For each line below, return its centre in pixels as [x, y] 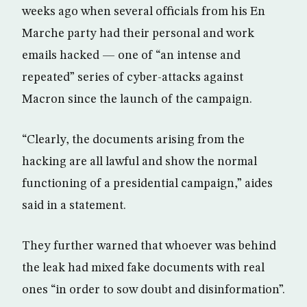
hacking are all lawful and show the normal [139, 161]
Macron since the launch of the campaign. [137, 99]
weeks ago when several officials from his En [144, 11]
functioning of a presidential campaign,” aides [147, 183]
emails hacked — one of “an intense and [131, 55]
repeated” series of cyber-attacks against [133, 77]
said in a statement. [74, 205]
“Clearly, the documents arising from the [133, 139]
